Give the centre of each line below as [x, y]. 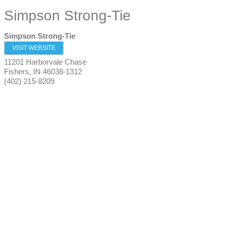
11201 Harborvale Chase [45, 62]
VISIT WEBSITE [34, 48]
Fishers [17, 72]
